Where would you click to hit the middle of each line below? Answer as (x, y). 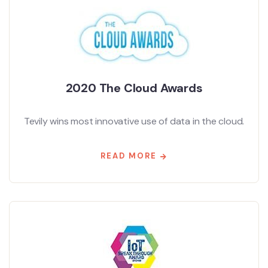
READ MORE (129, 156)
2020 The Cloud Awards (134, 88)
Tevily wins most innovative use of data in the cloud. (134, 121)
